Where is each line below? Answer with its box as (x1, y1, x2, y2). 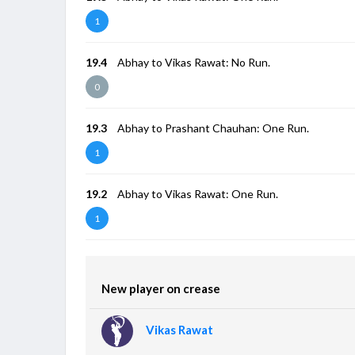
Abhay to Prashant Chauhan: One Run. (117, 120, 310, 135)
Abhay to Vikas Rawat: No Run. (117, 55, 271, 69)
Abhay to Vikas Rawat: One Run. (117, 186, 279, 200)
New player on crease (101, 281, 221, 296)
